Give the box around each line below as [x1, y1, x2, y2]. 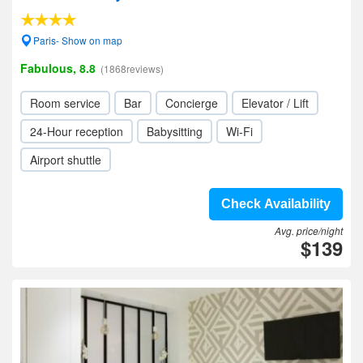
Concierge [165, 95, 218, 111]
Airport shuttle [30, 152, 101, 168]
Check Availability [221, 197, 331, 211]
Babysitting [147, 123, 203, 139]
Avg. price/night [275, 224, 343, 237]
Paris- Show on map [33, 33, 122, 47]
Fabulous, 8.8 [20, 60, 96, 76]
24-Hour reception [30, 123, 123, 139]
